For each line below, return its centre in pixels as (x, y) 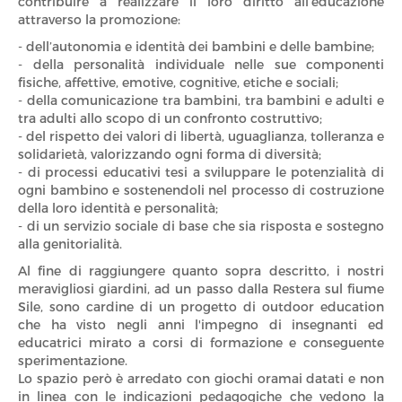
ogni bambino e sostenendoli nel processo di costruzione (201, 190)
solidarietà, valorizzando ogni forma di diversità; (170, 154)
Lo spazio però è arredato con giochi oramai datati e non (201, 379)
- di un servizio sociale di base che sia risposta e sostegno (201, 226)
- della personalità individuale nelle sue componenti (201, 65)
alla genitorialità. (70, 244)
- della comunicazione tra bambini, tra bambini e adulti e (201, 100)
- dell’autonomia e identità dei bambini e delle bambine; (196, 47)
